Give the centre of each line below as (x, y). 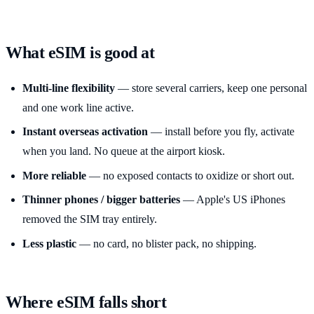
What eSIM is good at (80, 52)
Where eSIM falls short (86, 302)
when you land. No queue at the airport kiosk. (124, 151)
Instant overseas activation (85, 132)
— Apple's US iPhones (233, 200)
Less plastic (49, 243)
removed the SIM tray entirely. (90, 219)
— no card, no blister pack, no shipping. (166, 243)
